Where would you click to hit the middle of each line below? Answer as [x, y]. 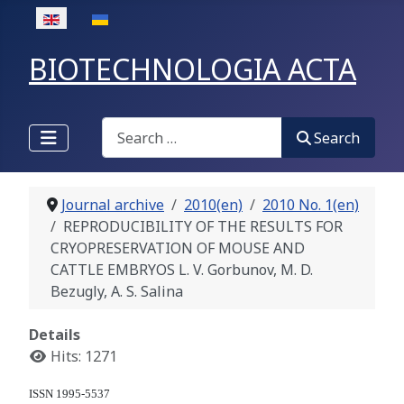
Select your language [99, 17]
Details [55, 335]
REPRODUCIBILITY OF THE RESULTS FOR [203, 227]
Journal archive [113, 205]
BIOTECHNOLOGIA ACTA [193, 69]
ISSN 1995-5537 [69, 394]
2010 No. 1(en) [311, 205]
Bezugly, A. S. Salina [117, 292]
